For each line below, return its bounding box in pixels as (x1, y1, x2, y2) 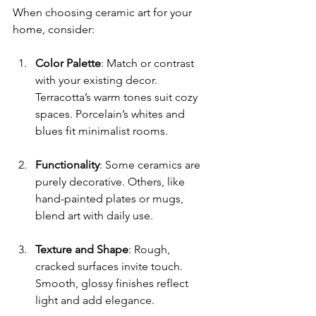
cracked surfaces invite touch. (35, 259, 186, 273)
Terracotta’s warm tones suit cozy (35, 90, 200, 104)
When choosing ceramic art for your (13, 5, 195, 19)
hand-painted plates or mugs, (35, 191, 186, 205)
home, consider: (13, 22, 95, 36)
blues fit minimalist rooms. (35, 123, 168, 138)
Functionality (35, 157, 99, 171)
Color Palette (35, 56, 101, 70)
